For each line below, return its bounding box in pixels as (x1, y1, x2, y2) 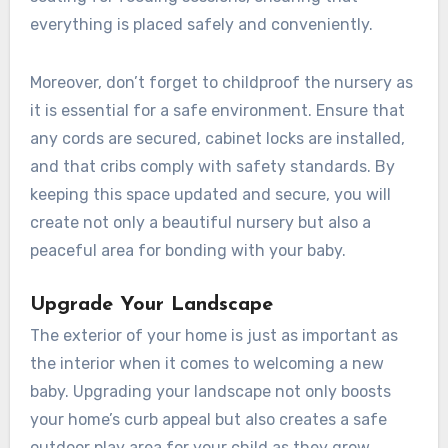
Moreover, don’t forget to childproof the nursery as (29, 73, 413, 93)
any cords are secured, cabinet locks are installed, (29, 129, 405, 149)
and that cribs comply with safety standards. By (29, 157, 395, 177)
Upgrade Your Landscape (29, 295, 273, 316)
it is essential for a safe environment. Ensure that (29, 101, 405, 121)
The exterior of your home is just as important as (29, 325, 398, 345)
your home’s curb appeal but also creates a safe (29, 409, 387, 429)
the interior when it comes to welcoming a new (29, 353, 384, 373)
